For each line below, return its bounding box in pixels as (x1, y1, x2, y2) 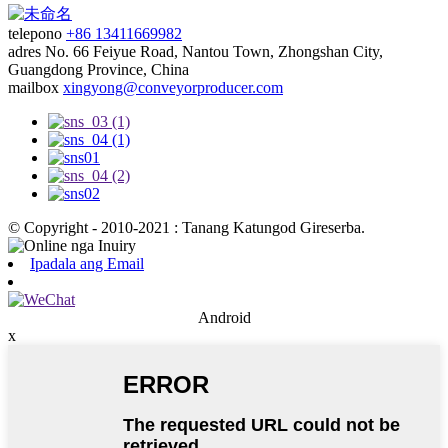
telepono (8, 24, 62, 42)
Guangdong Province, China (8, 60, 189, 78)
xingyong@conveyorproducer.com (63, 78, 283, 96)
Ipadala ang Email (30, 254, 144, 272)
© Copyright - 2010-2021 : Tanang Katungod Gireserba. (8, 218, 365, 236)
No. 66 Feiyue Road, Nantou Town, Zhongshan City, (45, 42, 383, 60)
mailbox (8, 78, 59, 96)
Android (197, 308, 251, 326)
